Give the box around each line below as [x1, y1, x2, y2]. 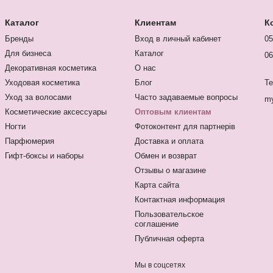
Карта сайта [135, 180, 179, 190]
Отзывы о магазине [135, 166, 206, 175]
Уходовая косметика [5, 78, 80, 87]
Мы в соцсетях [135, 261, 185, 269]
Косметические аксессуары [5, 107, 107, 116]
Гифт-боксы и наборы [5, 151, 83, 160]
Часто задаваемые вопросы [135, 93, 238, 102]
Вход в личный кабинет [135, 34, 221, 43]
